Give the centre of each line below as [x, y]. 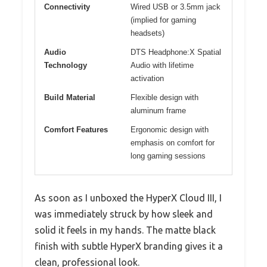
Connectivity [67, 7]
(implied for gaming [163, 20]
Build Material [70, 97]
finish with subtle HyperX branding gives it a [129, 246]
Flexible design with [164, 97]
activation [147, 78]
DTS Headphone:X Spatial [176, 52]
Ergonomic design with [170, 129]
